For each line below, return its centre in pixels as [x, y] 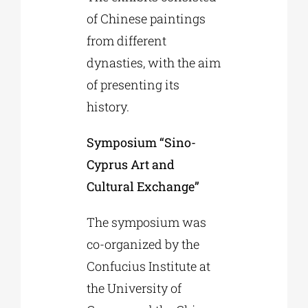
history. [108, 106]
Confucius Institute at [148, 266]
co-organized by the [143, 244]
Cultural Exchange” [143, 186]
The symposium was [146, 222]
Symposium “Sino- [141, 142]
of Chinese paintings [146, 18]
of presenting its [133, 84]
